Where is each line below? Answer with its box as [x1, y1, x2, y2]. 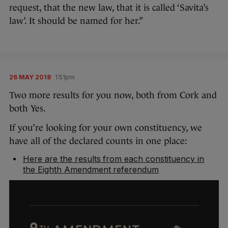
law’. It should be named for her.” [9, 16, 143, 26]
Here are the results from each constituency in [23, 154, 204, 164]
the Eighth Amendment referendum [23, 164, 159, 175]
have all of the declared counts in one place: [9, 136, 187, 146]
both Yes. [9, 103, 46, 113]
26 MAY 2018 [9, 73, 51, 81]
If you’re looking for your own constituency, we [9, 123, 202, 133]
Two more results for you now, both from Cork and [9, 90, 217, 100]
